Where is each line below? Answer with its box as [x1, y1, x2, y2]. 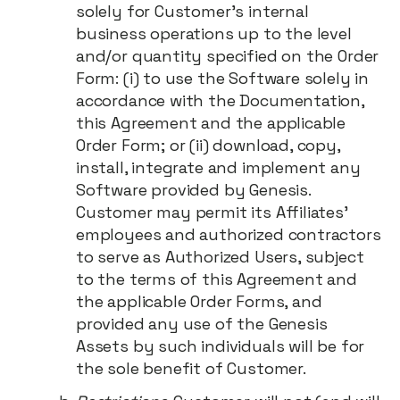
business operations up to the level [76, 23, 352, 44]
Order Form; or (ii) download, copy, [76, 135, 340, 155]
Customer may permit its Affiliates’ [76, 202, 348, 222]
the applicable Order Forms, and [76, 291, 322, 312]
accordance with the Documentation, [76, 90, 364, 111]
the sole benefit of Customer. [76, 358, 306, 379]
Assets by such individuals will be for [76, 336, 365, 356]
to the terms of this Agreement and [76, 269, 357, 289]
